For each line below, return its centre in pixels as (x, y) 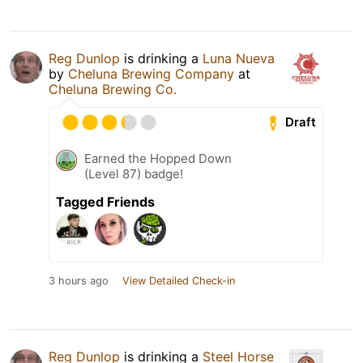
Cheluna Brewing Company (151, 73)
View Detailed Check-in (179, 280)
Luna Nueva (239, 58)
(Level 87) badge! (134, 173)
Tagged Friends (105, 201)
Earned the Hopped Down (158, 158)
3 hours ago (79, 280)
